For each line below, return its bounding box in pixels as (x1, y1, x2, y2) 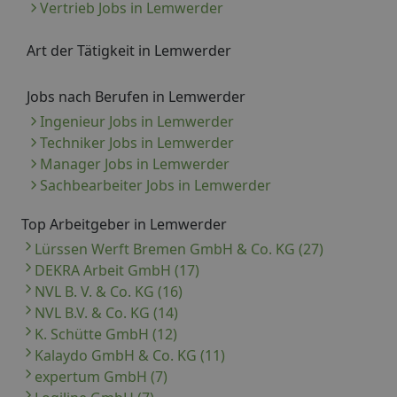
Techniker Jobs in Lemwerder (40, 133, 234, 153)
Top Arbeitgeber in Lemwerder (21, 214, 227, 235)
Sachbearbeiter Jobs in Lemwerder (40, 175, 271, 196)
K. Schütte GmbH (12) (35, 324, 177, 345)
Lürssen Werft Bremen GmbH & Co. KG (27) (35, 239, 323, 260)
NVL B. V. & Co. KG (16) (35, 282, 183, 302)
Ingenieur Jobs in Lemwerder (40, 112, 234, 132)
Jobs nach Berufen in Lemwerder (27, 87, 245, 107)
